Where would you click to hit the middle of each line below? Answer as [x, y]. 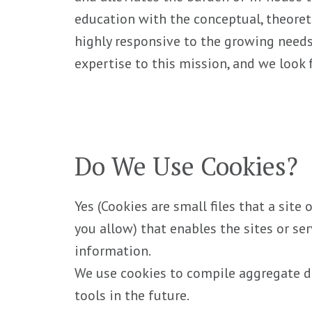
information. [113, 250]
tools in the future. [132, 295]
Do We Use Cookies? [187, 166]
